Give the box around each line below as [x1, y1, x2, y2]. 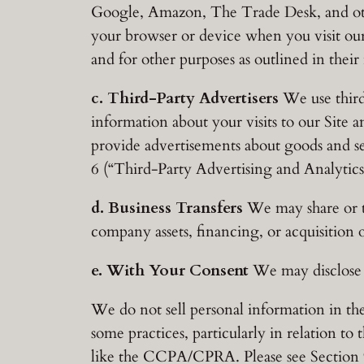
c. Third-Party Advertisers [91, 87, 279, 109]
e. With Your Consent [91, 260, 249, 282]
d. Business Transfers [91, 197, 243, 219]
